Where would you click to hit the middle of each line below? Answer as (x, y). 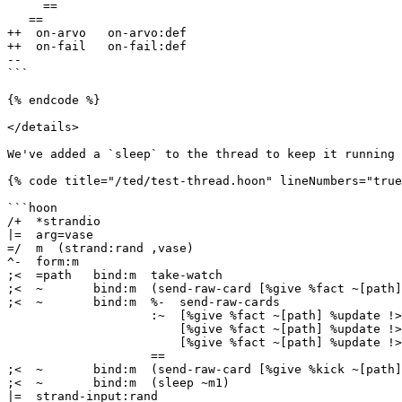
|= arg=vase (50, 235)
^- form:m (43, 262)
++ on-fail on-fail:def (97, 46)
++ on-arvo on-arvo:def (97, 33)
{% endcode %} (54, 100)
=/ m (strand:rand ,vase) (100, 248)
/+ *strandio (54, 221)
